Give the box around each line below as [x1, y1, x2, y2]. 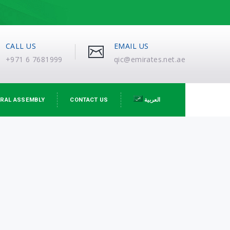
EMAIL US [114, 41, 149, 51]
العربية [144, 97, 161, 103]
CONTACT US [70, 97, 108, 103]
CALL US [6, 41, 36, 51]
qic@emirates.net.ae [114, 54, 185, 64]
